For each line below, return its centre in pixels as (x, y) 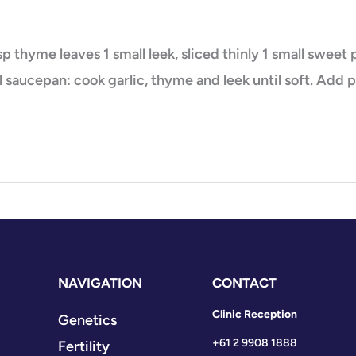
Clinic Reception (255, 314)
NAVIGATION (100, 282)
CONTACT (245, 282)
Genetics (87, 320)
